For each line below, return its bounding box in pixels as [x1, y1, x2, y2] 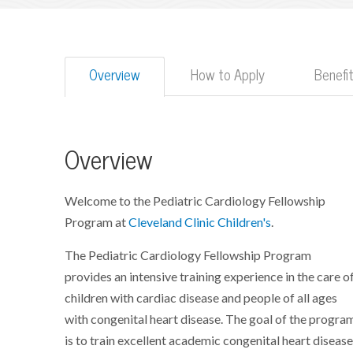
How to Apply [191, 65, 266, 84]
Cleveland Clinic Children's [128, 214, 272, 231]
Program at [65, 214, 129, 231]
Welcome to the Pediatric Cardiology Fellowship [65, 193, 326, 210]
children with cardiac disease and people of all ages [65, 290, 338, 307]
